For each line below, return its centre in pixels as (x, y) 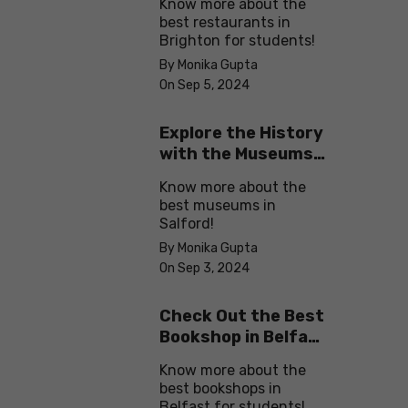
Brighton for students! (237, 41)
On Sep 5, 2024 (204, 86)
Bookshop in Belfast (243, 337)
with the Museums (236, 154)
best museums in (218, 206)
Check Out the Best (242, 316)
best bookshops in (220, 389)
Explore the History (241, 133)
